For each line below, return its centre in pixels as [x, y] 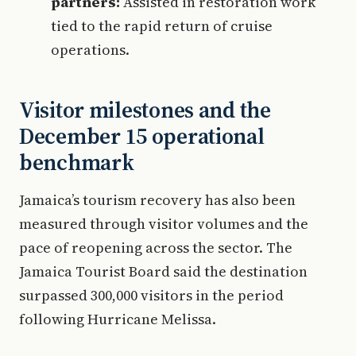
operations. [90, 50]
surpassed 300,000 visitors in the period [151, 295]
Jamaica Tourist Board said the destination [163, 271]
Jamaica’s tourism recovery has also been [157, 200]
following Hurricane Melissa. [118, 319]
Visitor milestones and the [145, 110]
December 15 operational [142, 136]
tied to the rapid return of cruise [162, 26]
